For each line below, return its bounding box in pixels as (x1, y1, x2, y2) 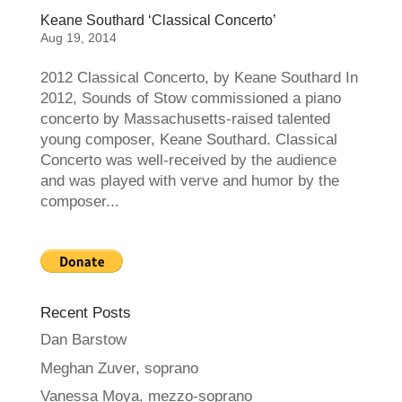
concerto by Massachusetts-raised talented (39, 110, 330, 127)
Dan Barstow (39, 331, 127, 348)
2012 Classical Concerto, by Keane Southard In (39, 69, 358, 86)
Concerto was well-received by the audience (39, 152, 336, 169)
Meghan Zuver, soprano (39, 359, 198, 377)
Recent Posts (39, 304, 131, 321)
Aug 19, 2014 (39, 31, 117, 45)
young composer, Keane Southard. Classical (39, 131, 337, 148)
